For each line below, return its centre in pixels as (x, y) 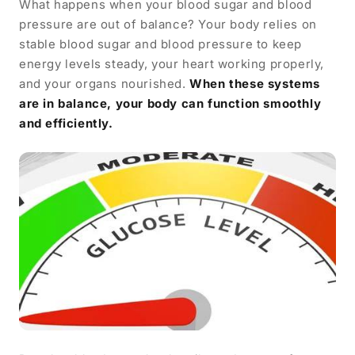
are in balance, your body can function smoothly (170, 104)
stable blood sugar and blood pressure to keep (161, 44)
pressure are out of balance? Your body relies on (168, 25)
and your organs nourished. (105, 84)
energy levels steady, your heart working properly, (172, 64)
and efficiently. (66, 124)
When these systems (255, 84)
